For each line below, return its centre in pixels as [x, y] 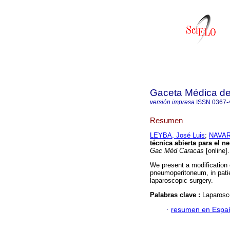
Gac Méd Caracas [177, 151]
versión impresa [172, 102]
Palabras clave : [176, 195]
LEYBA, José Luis [177, 136]
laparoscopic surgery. [181, 181]
